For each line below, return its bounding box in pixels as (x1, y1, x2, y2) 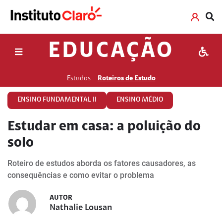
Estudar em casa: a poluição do (7, 120, 201, 134)
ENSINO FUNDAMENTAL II (17, 97, 97, 104)
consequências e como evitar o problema (7, 170, 154, 180)
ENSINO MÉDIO (116, 97, 163, 104)
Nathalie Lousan (50, 204, 112, 213)
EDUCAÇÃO (48, 41, 174, 63)
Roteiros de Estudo (97, 75, 156, 82)
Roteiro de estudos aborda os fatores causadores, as (7, 159, 196, 168)
